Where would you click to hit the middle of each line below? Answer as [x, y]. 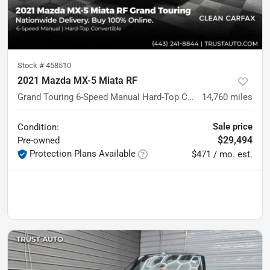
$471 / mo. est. [222, 154]
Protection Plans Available [83, 154]
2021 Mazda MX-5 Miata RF [77, 80]
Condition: [38, 127]
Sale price [233, 127]
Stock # [32, 65]
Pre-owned [39, 140]
